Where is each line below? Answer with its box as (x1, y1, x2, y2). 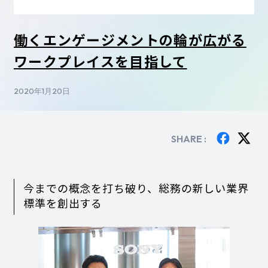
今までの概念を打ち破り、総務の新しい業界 (23, 180, 249, 196)
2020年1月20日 (13, 86, 70, 96)
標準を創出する (23, 195, 103, 211)
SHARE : (170, 132, 206, 145)
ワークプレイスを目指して (13, 50, 187, 71)
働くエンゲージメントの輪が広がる (13, 29, 246, 50)
